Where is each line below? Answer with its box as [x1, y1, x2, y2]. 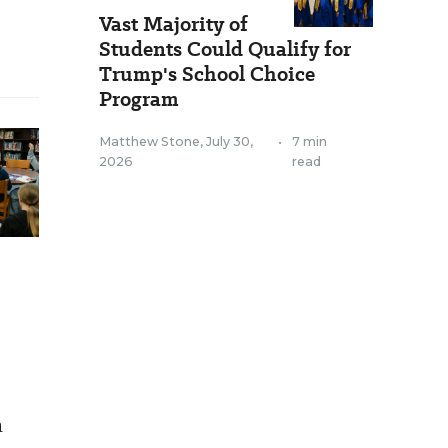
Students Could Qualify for [99, 35, 351, 63]
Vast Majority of [99, 10, 248, 38]
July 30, [206, 134, 253, 149]
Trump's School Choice [99, 60, 315, 88]
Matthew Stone [99, 134, 200, 149]
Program [99, 85, 179, 113]
